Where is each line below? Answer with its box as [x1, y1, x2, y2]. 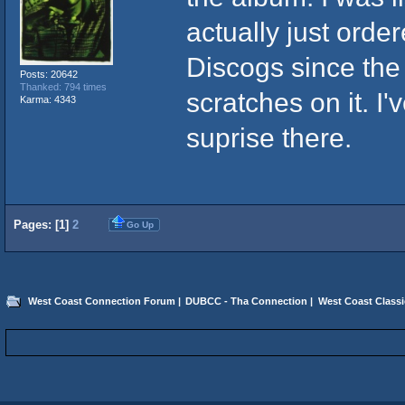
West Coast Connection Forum [27, 296, 175, 307]
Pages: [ [14, 217, 59, 231]
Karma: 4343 [19, 93, 76, 105]
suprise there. [185, 122, 352, 154]
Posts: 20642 [19, 68, 78, 80]
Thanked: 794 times [19, 80, 107, 92]
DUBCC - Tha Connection [185, 296, 308, 307]
